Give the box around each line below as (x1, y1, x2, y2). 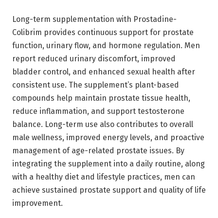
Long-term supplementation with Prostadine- (12, 15, 177, 24)
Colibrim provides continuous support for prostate (12, 28, 194, 37)
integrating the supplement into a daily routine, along (12, 159, 205, 169)
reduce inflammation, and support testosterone (12, 107, 184, 116)
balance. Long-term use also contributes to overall (12, 120, 193, 129)
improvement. (12, 199, 63, 208)
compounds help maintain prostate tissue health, (12, 93, 190, 103)
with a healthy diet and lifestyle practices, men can (12, 172, 195, 182)
